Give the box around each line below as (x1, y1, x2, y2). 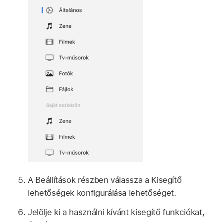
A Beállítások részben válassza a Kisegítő (28, 174, 182, 185)
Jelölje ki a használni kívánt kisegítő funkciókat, (28, 207, 205, 217)
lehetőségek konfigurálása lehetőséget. (28, 187, 176, 198)
